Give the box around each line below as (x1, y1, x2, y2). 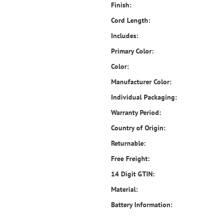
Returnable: (111, 139, 146, 148)
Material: (111, 185, 138, 194)
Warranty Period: (111, 108, 161, 117)
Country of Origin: (111, 123, 166, 132)
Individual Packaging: (111, 93, 177, 102)
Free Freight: (111, 154, 150, 163)
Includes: (111, 31, 138, 40)
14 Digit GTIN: (111, 169, 155, 178)
